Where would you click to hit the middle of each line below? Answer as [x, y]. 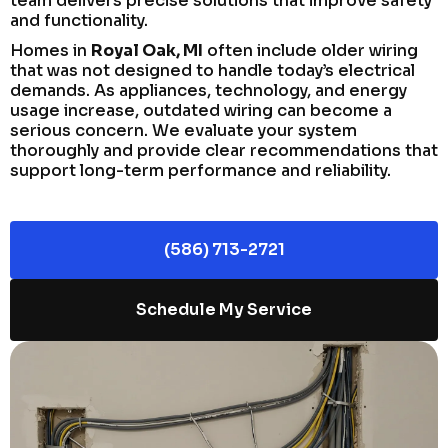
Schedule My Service [224, 310]
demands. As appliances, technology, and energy [208, 90]
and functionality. [79, 20]
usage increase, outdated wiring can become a [201, 110]
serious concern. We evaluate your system [183, 130]
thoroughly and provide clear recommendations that [224, 150]
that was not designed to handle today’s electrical [212, 70]
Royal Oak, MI [147, 50]
